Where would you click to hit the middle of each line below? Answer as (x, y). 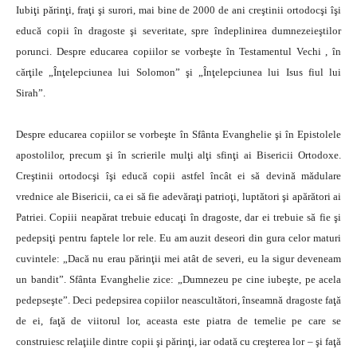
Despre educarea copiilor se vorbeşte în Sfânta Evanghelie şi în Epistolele (178, 134)
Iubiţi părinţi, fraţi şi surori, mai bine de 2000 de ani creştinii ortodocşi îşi (178, 10)
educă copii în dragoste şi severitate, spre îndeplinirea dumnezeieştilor (178, 31)
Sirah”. (31, 93)
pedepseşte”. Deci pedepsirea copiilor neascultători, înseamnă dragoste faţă (178, 300)
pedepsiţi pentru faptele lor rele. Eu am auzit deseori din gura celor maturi (178, 238)
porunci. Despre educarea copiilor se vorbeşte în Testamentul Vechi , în (178, 51)
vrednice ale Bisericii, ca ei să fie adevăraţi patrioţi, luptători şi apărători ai (178, 196)
